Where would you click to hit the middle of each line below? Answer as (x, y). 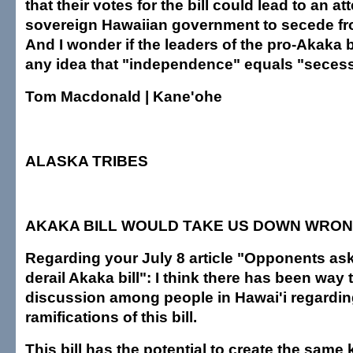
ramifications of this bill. (111, 317)
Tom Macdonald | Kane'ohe (124, 96)
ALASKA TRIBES (87, 161)
